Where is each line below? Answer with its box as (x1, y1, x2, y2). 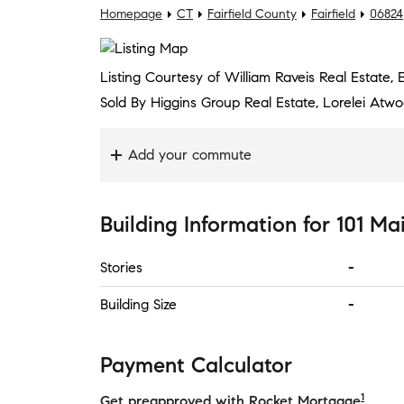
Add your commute (128, 146, 252, 163)
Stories (100, 259, 142, 276)
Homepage (100, 6, 162, 22)
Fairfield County (207, 6, 297, 22)
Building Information (100, 211, 297, 238)
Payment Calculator (100, 352, 292, 379)
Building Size (100, 296, 177, 313)
